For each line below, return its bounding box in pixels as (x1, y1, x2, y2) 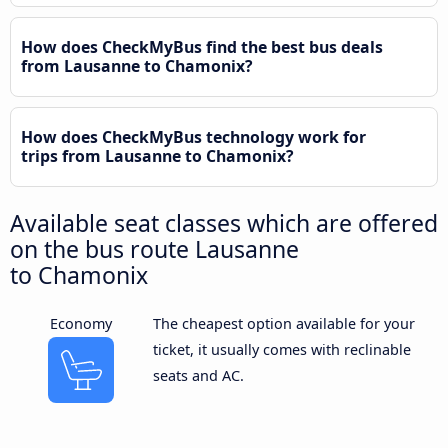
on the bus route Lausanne (10, 232, 299, 265)
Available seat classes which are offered (10, 206, 438, 239)
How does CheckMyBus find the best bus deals (21, 35, 383, 58)
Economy (50, 313, 113, 333)
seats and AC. (152, 365, 244, 385)
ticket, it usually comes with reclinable (152, 339, 411, 359)
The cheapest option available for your (152, 313, 415, 333)
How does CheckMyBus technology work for (21, 125, 366, 148)
